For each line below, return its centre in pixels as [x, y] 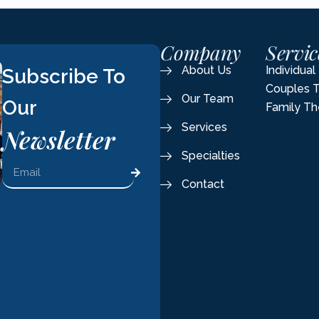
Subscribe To [63, 76]
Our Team [208, 98]
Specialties [211, 155]
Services [205, 127]
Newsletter [58, 139]
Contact [203, 184]
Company [201, 52]
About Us [207, 70]
